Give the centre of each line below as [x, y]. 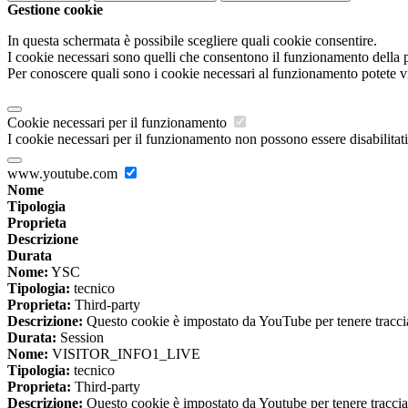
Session [80, 338]
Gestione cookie [55, 10]
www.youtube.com [64, 174]
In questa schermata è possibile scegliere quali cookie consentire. [192, 41]
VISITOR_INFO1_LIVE [124, 354]
